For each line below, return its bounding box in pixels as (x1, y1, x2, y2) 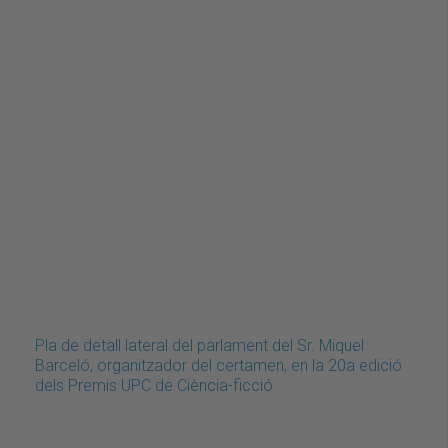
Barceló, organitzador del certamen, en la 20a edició (35, 356, 402, 376)
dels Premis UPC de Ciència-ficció (35, 376, 273, 396)
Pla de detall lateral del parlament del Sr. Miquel (35, 336, 364, 356)
